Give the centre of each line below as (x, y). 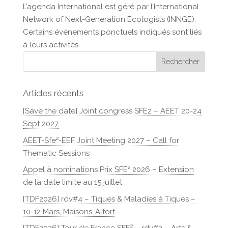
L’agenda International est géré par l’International (111, 7)
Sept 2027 (40, 124)
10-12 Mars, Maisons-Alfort (69, 211)
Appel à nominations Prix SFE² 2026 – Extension (108, 169)
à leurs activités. (51, 45)
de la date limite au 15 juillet (72, 182)
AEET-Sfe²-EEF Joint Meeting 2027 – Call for (101, 140)
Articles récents (53, 93)
